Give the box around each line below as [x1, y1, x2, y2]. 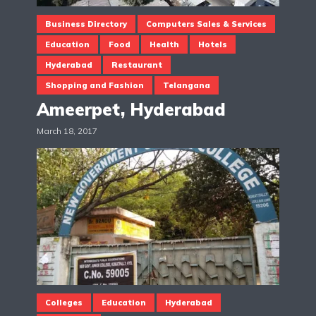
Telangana [163, 80, 210, 91]
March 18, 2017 [37, 126, 97, 137]
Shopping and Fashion [45, 80, 144, 91]
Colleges [45, 298, 83, 308]
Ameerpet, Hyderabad [37, 99, 226, 121]
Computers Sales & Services [146, 19, 267, 30]
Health [150, 39, 179, 50]
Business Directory [45, 19, 127, 30]
